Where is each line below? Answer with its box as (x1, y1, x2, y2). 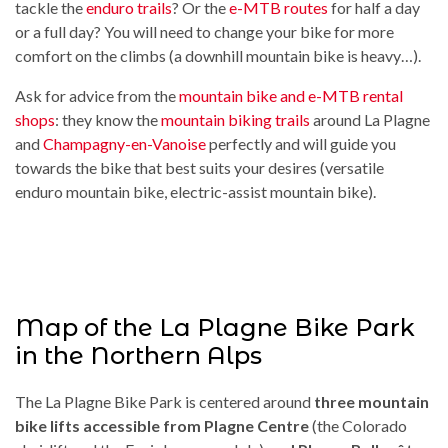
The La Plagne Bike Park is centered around (15, 391, 314, 411)
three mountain (314, 391, 429, 411)
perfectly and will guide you (206, 133, 396, 153)
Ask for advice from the (15, 85, 179, 105)
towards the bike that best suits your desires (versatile (15, 157, 384, 177)
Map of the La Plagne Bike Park (15, 312, 415, 342)
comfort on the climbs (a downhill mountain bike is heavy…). (15, 45, 421, 65)
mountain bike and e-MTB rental (179, 85, 403, 105)
